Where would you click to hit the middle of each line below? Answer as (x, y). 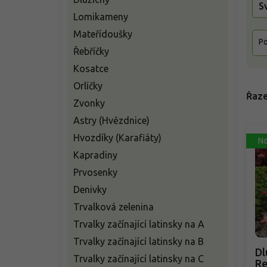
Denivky (90, 190)
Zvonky (89, 103)
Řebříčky (91, 51)
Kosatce (91, 69)
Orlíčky (88, 86)
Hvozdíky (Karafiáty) (117, 138)
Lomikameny (101, 17)
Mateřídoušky (103, 34)
